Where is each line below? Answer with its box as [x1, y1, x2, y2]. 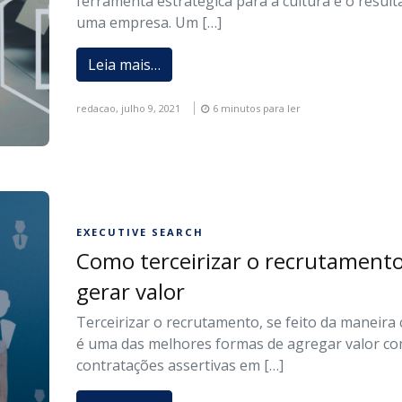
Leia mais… [88, 55, 162, 75]
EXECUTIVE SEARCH [76, 224, 205, 239]
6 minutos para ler [213, 101, 301, 116]
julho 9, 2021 [121, 101, 181, 116]
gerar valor [76, 275, 186, 306]
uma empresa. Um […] [76, 13, 223, 33]
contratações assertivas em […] [76, 354, 284, 375]
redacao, [76, 101, 122, 116]
